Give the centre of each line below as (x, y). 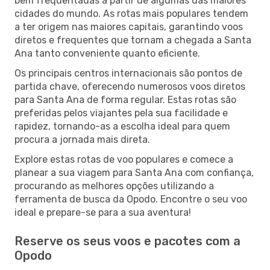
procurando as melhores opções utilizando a (114, 186)
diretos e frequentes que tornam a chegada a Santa (133, 40)
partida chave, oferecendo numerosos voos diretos (130, 86)
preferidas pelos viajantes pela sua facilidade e (121, 113)
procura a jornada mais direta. (82, 139)
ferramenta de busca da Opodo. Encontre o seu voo (131, 199)
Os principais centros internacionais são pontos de (128, 73)
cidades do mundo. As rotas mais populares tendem (131, 13)
